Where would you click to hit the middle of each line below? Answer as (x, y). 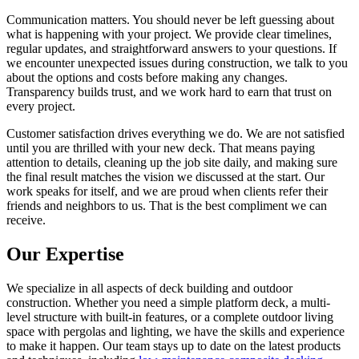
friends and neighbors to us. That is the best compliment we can (167, 206)
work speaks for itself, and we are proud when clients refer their (167, 192)
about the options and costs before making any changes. (147, 78)
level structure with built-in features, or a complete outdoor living (170, 317)
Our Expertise (65, 254)
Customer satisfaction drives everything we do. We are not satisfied (175, 134)
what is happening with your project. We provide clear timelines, (169, 34)
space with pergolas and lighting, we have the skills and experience (175, 332)
